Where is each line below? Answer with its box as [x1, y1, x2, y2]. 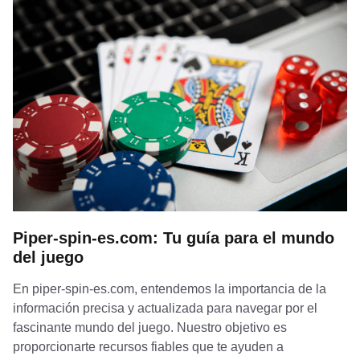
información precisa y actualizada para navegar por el [13, 301, 317, 316]
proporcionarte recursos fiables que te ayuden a [13, 340, 284, 354]
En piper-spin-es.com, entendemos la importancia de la [13, 282, 326, 297]
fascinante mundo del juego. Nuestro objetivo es [13, 321, 287, 335]
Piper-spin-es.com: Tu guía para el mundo [13, 229, 334, 247]
